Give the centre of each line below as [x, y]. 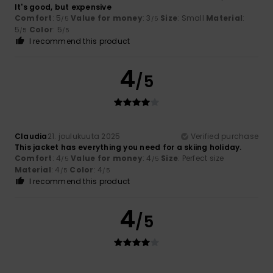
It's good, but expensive [63, 7]
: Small [192, 18]
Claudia [31, 136]
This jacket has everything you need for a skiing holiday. [128, 147]
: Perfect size [201, 158]
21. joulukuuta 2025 [84, 136]
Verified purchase [224, 136]
